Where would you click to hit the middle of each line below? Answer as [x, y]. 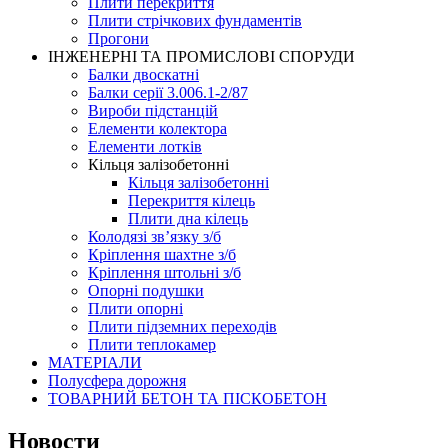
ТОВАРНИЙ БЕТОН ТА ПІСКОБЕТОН [187, 398]
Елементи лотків [145, 146]
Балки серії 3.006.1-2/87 [168, 92]
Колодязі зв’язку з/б [154, 236]
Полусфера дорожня [117, 380]
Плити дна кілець [188, 218]
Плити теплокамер [152, 344]
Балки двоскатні [143, 74]
